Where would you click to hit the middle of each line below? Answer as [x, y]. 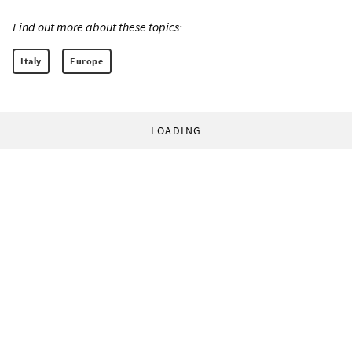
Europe [87, 61]
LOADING [176, 131]
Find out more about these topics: [97, 27]
